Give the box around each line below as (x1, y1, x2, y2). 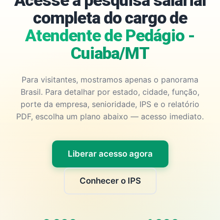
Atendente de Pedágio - (25, 26, 195, 45)
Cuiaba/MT (70, 43, 150, 63)
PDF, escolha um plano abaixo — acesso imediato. (16, 111, 204, 121)
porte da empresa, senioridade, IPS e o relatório (21, 99, 199, 109)
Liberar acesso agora (67, 149, 153, 159)
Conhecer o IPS (79, 176, 141, 186)
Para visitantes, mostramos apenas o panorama (22, 75, 198, 84)
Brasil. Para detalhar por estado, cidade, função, (21, 87, 199, 97)
